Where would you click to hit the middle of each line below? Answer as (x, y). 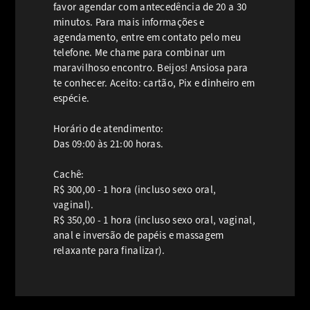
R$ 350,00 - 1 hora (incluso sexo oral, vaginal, (154, 220)
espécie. (71, 98)
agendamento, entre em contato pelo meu (147, 37)
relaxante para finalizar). (109, 250)
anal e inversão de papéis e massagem (138, 235)
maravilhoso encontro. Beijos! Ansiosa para (151, 68)
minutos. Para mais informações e (129, 22)
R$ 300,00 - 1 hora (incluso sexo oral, (135, 190)
